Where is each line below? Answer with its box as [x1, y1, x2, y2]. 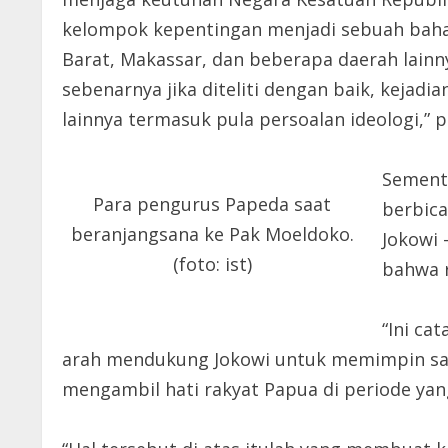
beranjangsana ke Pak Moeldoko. [70, 222, 354, 247]
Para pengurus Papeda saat [93, 192, 331, 217]
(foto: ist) [172, 252, 252, 277]
